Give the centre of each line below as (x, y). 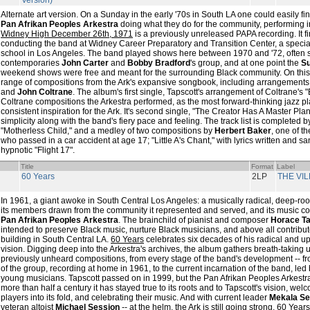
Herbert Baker (243, 131)
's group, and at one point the (246, 63)
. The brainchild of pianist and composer (194, 220)
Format (262, 166)
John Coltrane (45, 92)
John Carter (85, 63)
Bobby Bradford (159, 63)
